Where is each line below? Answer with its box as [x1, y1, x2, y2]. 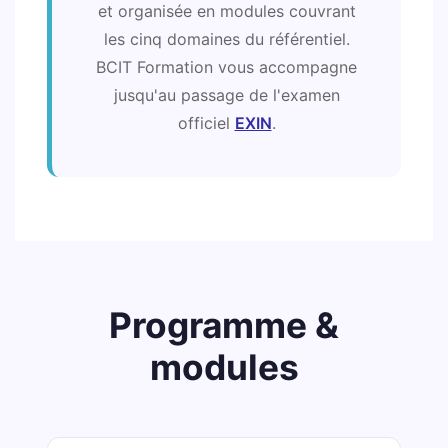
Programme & [109, 303, 339, 347]
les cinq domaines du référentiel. [103, 28, 350, 49]
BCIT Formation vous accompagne [96, 56, 357, 77]
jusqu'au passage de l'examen [113, 84, 340, 105]
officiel [177, 112, 235, 133]
